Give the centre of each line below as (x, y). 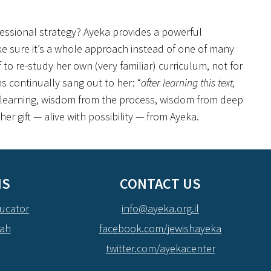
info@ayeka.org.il (160, 208)
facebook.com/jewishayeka (160, 228)
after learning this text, (188, 83)
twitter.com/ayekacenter (160, 248)
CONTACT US (160, 184)
